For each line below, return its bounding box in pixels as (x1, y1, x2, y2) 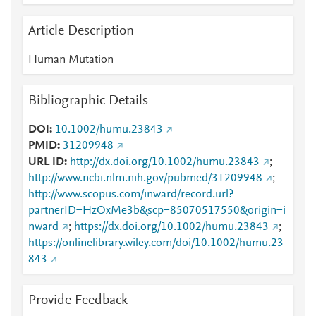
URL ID (28, 157, 64, 168)
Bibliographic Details (28, 94, 148, 108)
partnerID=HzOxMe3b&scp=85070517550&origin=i (28, 205, 286, 217)
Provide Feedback (28, 293, 128, 308)
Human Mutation (28, 54, 114, 66)
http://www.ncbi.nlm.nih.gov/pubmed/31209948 (28, 173, 262, 184)
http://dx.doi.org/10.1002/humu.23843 (70, 157, 260, 168)
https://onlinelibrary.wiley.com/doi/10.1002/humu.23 (28, 238, 284, 249)
